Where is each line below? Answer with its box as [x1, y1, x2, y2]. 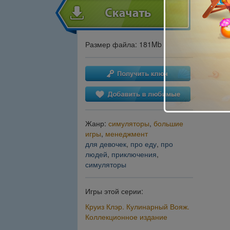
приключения [111, 149, 157, 160]
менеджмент [105, 128, 148, 139]
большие [154, 118, 183, 129]
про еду [130, 139, 157, 149]
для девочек [85, 139, 126, 149]
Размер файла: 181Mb [85, 39, 162, 50]
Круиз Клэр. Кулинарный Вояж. [85, 201, 189, 212]
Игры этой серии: [85, 186, 143, 197]
